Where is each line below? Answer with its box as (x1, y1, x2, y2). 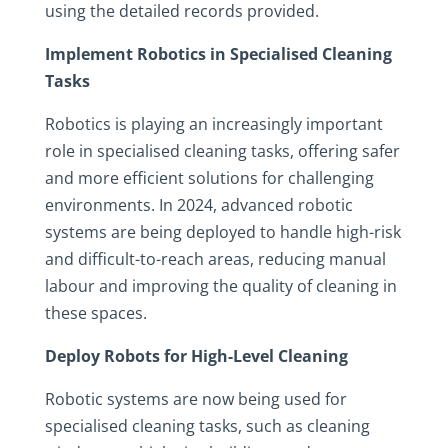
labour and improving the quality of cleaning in (44, 275, 397, 297)
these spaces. (44, 302, 147, 324)
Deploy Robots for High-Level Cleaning (44, 345, 348, 367)
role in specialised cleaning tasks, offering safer (44, 140, 400, 162)
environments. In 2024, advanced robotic (44, 194, 353, 216)
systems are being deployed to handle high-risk (44, 221, 401, 243)
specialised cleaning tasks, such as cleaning (44, 415, 370, 437)
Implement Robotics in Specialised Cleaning (44, 43, 392, 65)
